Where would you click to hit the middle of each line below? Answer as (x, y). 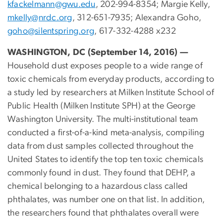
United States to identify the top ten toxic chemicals (106, 160)
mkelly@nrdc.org (40, 18)
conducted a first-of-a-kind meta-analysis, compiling (106, 133)
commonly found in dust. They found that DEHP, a (102, 173)
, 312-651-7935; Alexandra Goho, (137, 18)
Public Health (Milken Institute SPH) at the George (102, 106)
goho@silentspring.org (51, 31)
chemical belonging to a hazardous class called (98, 187)
